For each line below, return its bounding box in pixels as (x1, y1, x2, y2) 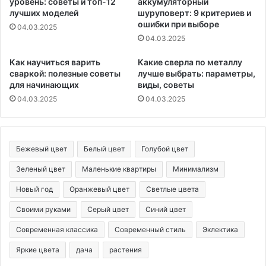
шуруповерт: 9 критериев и (138, 8, 251, 18)
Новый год (16, 185, 53, 194)
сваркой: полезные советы (9, 68, 121, 79)
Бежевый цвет (16, 144, 67, 154)
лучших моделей (9, 8, 78, 18)
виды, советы (138, 80, 194, 90)
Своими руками (16, 205, 71, 214)
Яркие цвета (16, 245, 59, 255)
